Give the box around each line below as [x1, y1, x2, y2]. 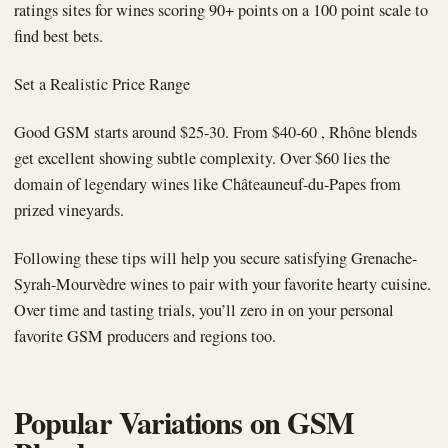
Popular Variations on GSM [14, 400, 355, 445]
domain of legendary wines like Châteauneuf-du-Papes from [14, 173, 401, 196]
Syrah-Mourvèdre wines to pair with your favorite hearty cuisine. [14, 273, 431, 296]
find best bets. [14, 25, 103, 48]
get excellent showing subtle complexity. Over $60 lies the [14, 147, 390, 170]
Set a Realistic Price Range [14, 73, 190, 96]
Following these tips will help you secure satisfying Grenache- [14, 247, 417, 270]
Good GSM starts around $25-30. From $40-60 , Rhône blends [14, 121, 417, 144]
